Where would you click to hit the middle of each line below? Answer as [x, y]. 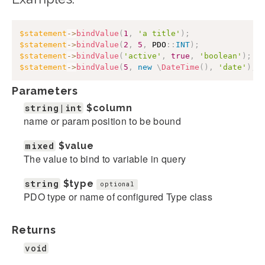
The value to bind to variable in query [105, 159]
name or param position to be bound [102, 121]
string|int [54, 108]
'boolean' [221, 56]
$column [109, 108]
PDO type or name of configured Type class [118, 196]
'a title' [159, 33]
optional [117, 185]
